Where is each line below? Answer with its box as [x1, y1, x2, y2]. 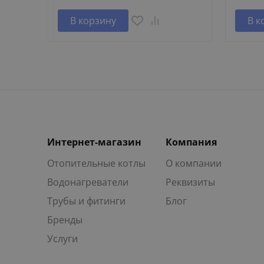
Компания [166, 135, 217, 148]
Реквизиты [166, 175, 216, 189]
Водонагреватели [47, 175, 128, 189]
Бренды [47, 213, 82, 226]
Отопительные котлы [47, 156, 146, 170]
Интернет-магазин [47, 135, 141, 148]
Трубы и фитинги [47, 194, 126, 207]
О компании [166, 156, 222, 170]
